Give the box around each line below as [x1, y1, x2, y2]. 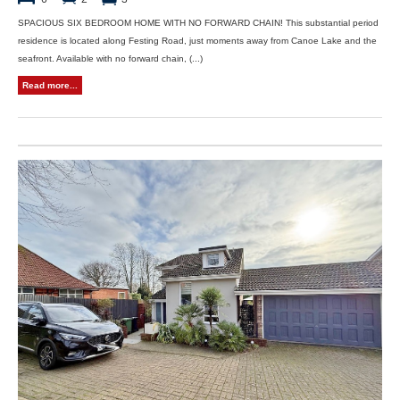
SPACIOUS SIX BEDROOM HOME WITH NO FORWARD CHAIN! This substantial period [18, 17, 379, 28]
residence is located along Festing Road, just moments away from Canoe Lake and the [18, 35, 377, 46]
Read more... [22, 79, 78, 90]
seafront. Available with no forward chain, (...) [18, 53, 203, 63]
